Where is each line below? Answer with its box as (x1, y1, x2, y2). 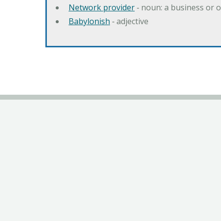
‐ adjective (110, 15, 148, 27)
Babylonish (69, 15, 110, 27)
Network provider (69, 1, 135, 13)
